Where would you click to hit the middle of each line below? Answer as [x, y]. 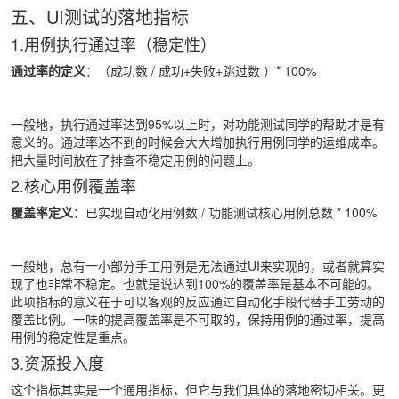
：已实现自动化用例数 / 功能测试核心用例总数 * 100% [225, 212]
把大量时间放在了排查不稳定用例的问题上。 [135, 159]
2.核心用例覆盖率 [73, 185]
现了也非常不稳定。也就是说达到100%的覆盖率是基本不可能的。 [195, 283]
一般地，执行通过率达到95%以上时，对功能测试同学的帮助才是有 [198, 123]
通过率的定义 [48, 70]
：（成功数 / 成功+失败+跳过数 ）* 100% [201, 70]
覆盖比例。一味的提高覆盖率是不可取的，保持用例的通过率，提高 [198, 318]
